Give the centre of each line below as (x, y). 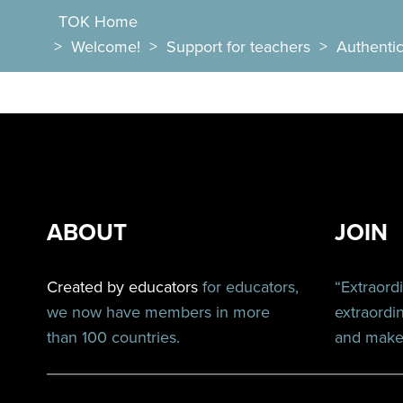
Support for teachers (239, 47)
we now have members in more (158, 312)
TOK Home (99, 22)
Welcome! (106, 47)
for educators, (248, 287)
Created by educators (122, 287)
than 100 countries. (113, 337)
